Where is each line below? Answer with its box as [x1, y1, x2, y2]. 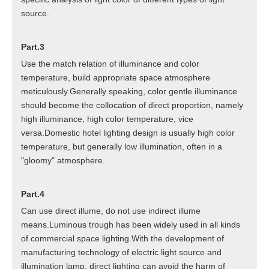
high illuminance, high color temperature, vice [21, 114, 193, 124]
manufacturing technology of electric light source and [21, 247, 222, 258]
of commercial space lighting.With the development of [21, 234, 224, 244]
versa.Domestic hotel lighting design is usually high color [21, 128, 235, 138]
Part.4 [21, 189, 44, 199]
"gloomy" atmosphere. [21, 156, 105, 166]
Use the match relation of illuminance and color [21, 59, 199, 69]
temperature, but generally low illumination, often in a [21, 142, 222, 152]
